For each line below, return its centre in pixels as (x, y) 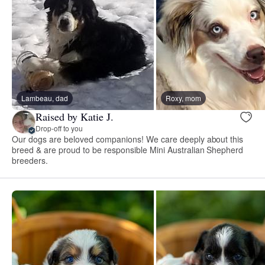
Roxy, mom (183, 98)
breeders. (30, 160)
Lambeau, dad (45, 98)
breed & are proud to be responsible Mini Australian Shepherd (128, 149)
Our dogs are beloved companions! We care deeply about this (128, 139)
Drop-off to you (59, 128)
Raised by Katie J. (75, 117)
